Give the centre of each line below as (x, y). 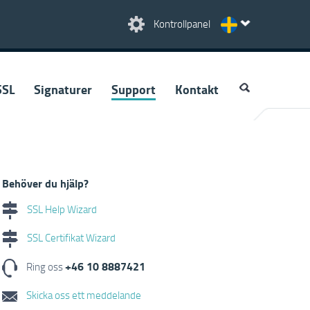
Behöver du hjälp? (46, 183)
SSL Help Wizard (61, 209)
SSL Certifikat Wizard (71, 237)
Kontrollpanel (182, 24)
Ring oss (45, 266)
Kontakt (197, 89)
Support (133, 89)
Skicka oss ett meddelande (83, 294)
